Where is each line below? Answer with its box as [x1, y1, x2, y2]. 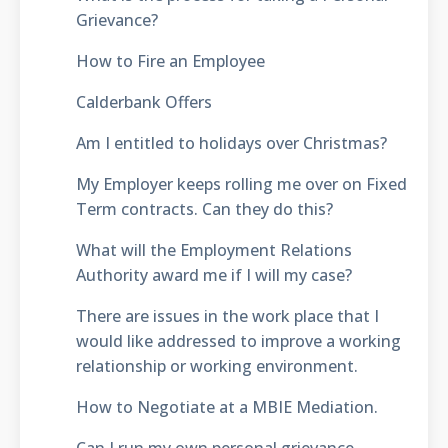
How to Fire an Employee [75, 49, 265, 72]
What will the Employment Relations [75, 238, 352, 261]
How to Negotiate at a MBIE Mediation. [75, 395, 378, 418]
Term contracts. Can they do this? [75, 197, 333, 220]
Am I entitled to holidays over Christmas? [75, 131, 387, 154]
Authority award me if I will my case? [75, 263, 352, 286]
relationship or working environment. [75, 354, 358, 377]
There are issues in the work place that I [75, 304, 379, 327]
